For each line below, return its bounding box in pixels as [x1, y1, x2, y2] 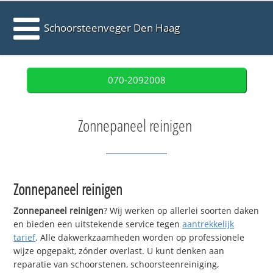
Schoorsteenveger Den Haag [44, 21, 180, 35]
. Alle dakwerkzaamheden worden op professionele [35, 232, 245, 244]
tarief [13, 232, 36, 244]
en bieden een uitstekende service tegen [13, 218, 183, 230]
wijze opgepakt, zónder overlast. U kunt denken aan [13, 245, 225, 257]
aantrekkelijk [182, 218, 235, 230]
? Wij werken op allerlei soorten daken [104, 205, 260, 217]
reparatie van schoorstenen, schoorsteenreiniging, [13, 258, 219, 271]
